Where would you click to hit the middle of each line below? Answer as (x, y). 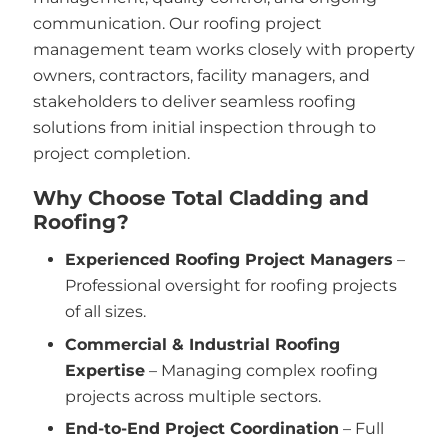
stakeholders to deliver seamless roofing (194, 101)
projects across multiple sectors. (193, 396)
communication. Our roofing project (177, 23)
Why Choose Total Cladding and (200, 198)
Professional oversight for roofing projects (231, 285)
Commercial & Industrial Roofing (202, 344)
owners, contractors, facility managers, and (201, 75)
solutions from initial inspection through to (204, 127)
